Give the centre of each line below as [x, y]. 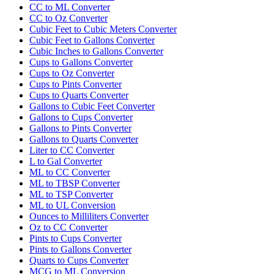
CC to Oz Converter [68, 18]
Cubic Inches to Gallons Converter [96, 51]
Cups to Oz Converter [72, 73]
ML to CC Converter [70, 172]
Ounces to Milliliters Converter [89, 216]
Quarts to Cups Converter [79, 260]
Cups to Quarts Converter [79, 95]
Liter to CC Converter [72, 150]
